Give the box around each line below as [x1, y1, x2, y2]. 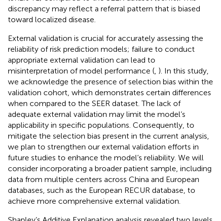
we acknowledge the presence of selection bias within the [8, 76, 213, 86]
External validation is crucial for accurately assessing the [8, 33, 203, 43]
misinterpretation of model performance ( [8, 66, 154, 75]
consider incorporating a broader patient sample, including [8, 163, 212, 173]
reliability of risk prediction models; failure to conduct [8, 44, 195, 54]
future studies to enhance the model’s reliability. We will [8, 152, 204, 162]
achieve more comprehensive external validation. [8, 196, 181, 206]
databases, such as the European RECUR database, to [8, 185, 195, 195]
